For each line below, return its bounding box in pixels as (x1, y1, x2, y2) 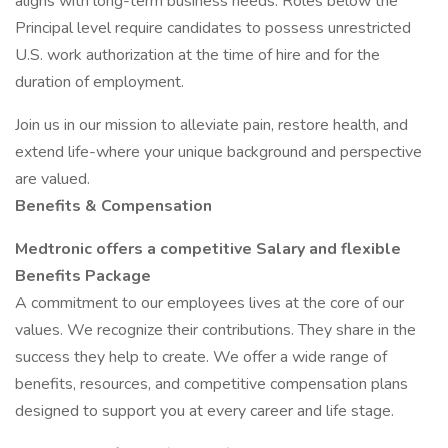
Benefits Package (15, 265, 151, 287)
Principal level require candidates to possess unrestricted (15, 17, 411, 39)
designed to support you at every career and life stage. (15, 400, 394, 422)
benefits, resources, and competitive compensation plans (15, 373, 408, 395)
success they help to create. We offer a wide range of (15, 346, 387, 368)
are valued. (15, 168, 90, 190)
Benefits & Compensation (15, 195, 212, 217)
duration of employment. (15, 71, 184, 93)
